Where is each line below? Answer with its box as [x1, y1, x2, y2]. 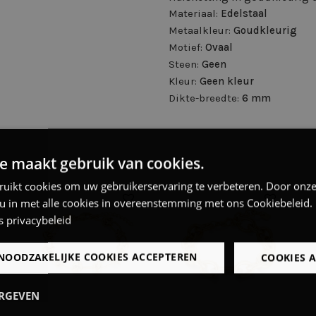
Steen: [169, 58, 202, 71]
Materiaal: [169, 7, 221, 20]
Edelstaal [221, 7, 267, 20]
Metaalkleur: [169, 24, 233, 37]
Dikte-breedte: [169, 92, 242, 104]
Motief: [169, 41, 205, 54]
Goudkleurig [233, 24, 297, 37]
